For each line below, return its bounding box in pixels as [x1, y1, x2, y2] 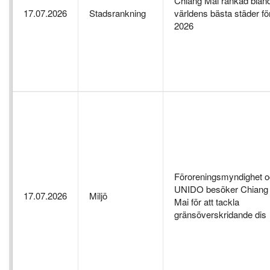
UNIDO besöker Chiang [174, 183, 268, 196]
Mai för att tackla [174, 195, 239, 209]
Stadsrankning [89, 7, 146, 20]
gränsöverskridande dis [174, 208, 266, 221]
